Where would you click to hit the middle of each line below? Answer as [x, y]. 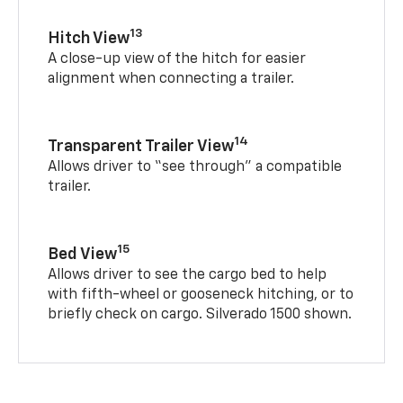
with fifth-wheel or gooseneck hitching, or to [201, 295]
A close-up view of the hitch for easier [177, 59]
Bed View [83, 254]
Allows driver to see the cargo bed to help [188, 275]
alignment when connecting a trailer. [171, 79]
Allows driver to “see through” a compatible [195, 167]
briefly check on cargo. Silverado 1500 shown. [200, 314]
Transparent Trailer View [141, 146]
